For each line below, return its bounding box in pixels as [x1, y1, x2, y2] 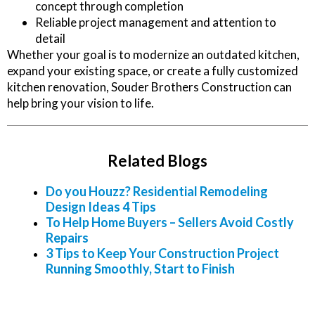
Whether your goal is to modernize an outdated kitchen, [7, 47, 300, 63]
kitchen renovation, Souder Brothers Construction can [7, 79, 292, 95]
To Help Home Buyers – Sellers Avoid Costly [46, 214, 294, 231]
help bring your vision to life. [7, 96, 154, 111]
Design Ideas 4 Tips [46, 199, 156, 215]
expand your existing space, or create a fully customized [7, 63, 298, 79]
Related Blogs [108, 151, 207, 171]
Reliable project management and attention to [35, 15, 276, 30]
